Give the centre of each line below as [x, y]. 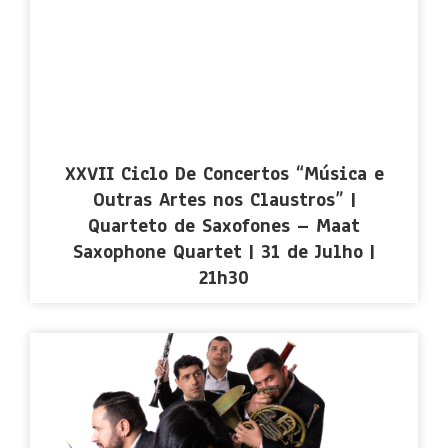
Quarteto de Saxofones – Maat [224, 225]
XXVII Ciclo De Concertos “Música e [224, 173]
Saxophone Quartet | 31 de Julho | [224, 251]
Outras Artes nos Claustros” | [224, 199]
